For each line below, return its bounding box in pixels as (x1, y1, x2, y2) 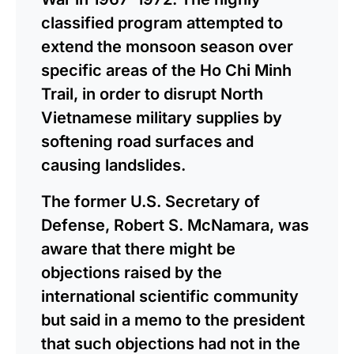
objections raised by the (41, 262, 222, 282)
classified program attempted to (41, 13, 283, 32)
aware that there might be (41, 239, 235, 258)
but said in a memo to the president (41, 310, 305, 330)
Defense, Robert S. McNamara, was (41, 215, 309, 235)
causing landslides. (41, 155, 186, 175)
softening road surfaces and (41, 131, 254, 151)
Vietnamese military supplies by (41, 107, 282, 127)
